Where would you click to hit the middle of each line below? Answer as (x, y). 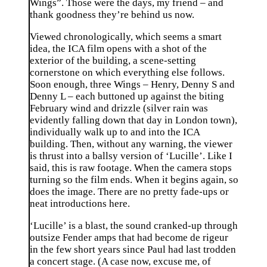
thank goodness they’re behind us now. (112, 15)
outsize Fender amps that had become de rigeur (129, 238)
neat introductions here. (80, 204)
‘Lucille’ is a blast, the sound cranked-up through (134, 226)
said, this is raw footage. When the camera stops (131, 168)
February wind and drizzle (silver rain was (119, 108)
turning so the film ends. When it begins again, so (134, 180)
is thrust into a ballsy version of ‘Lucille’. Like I (131, 156)
